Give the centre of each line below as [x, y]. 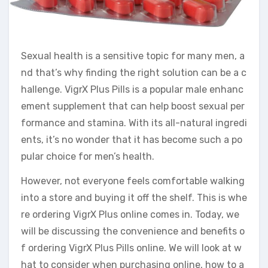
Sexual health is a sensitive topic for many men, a [133, 56]
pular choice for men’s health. [88, 157]
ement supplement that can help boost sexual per [133, 106]
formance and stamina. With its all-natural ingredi [134, 123]
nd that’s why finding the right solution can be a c [134, 73]
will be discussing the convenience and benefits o [133, 232]
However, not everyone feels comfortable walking [133, 181]
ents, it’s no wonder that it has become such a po [132, 140]
